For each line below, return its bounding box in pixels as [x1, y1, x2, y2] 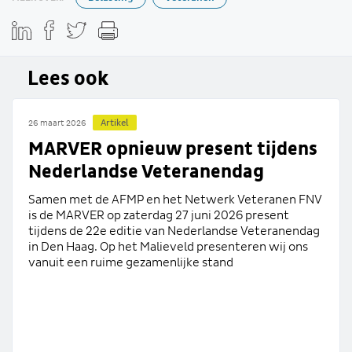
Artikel [101, 117, 129, 128]
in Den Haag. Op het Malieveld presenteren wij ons [28, 240, 308, 253]
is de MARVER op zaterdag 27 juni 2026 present [28, 208, 289, 222]
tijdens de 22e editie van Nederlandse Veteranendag [28, 224, 320, 237]
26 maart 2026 [28, 119, 86, 128]
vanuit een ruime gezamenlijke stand [28, 255, 233, 269]
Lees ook [27, 68, 108, 89]
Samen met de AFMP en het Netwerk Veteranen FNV [28, 192, 322, 206]
